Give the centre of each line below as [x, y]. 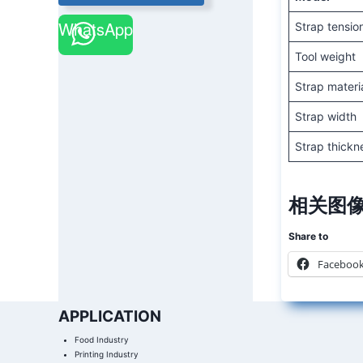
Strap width [326, 116]
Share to [309, 236]
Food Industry [102, 340]
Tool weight [326, 56]
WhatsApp [96, 29]
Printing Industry [107, 354]
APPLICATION [110, 317]
